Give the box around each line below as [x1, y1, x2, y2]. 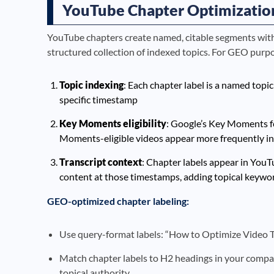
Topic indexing [59, 78, 124, 91]
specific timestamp [59, 93, 138, 105]
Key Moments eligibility [59, 117, 166, 129]
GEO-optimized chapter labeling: [47, 194, 189, 207]
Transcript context [59, 155, 142, 168]
